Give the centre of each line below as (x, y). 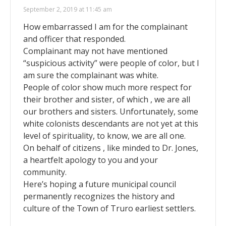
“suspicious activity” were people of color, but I (111, 63)
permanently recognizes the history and (99, 196)
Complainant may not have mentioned (95, 51)
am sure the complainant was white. (91, 75)
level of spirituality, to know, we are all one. (104, 135)
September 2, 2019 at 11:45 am (68, 9)
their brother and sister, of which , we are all (107, 99)
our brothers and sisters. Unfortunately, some (111, 111)
